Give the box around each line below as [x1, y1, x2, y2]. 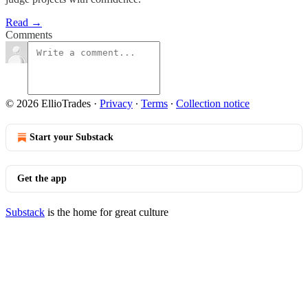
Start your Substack [30, 132, 113, 142]
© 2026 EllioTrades [5, 98, 91, 109]
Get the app [17, 173, 67, 184]
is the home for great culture [45, 206, 168, 218]
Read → [5, 16, 42, 28]
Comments [5, 29, 52, 41]
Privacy [100, 98, 133, 109]
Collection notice [176, 98, 250, 109]
